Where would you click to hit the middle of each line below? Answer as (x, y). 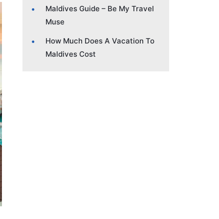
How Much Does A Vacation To (100, 41)
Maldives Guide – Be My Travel (100, 8)
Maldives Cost (71, 54)
